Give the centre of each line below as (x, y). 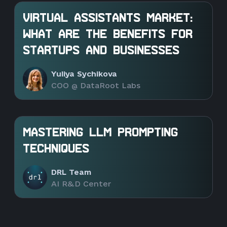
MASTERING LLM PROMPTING (100, 133)
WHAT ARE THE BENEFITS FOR (108, 35)
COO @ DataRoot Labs (96, 86)
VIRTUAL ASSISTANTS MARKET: (108, 18)
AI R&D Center (81, 184)
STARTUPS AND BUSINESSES (101, 51)
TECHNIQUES (56, 149)
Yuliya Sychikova (84, 73)
